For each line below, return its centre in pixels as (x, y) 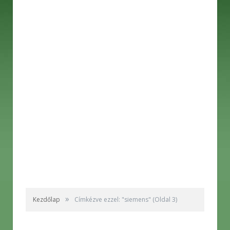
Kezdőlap (46, 200)
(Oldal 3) (164, 200)
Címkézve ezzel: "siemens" (113, 200)
